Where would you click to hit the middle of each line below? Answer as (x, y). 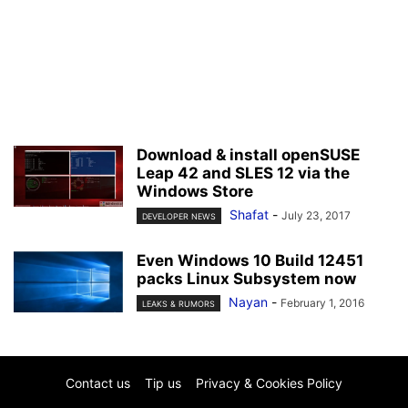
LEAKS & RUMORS (178, 304)
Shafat (249, 214)
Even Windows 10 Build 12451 (250, 261)
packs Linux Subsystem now (246, 279)
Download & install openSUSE (248, 155)
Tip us (163, 383)
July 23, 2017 (316, 215)
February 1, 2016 (322, 303)
